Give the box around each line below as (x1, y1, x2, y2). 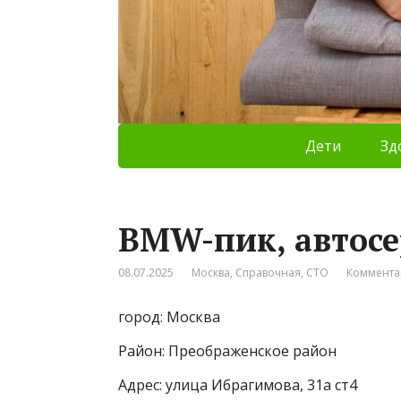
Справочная (235, 264, 301, 280)
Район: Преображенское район (118, 340, 337, 361)
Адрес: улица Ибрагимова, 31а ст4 (118, 374, 357, 395)
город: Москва (118, 306, 220, 327)
